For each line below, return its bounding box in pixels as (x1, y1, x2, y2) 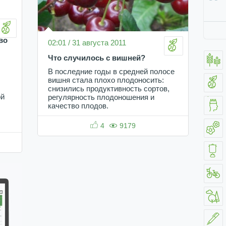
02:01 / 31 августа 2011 (48, 38, 126, 47)
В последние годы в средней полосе (48, 68, 175, 76)
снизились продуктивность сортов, (48, 85, 169, 93)
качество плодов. (48, 102, 108, 110)
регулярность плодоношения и (48, 93, 154, 102)
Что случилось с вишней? (48, 54, 145, 63)
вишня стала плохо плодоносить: (48, 76, 164, 85)
